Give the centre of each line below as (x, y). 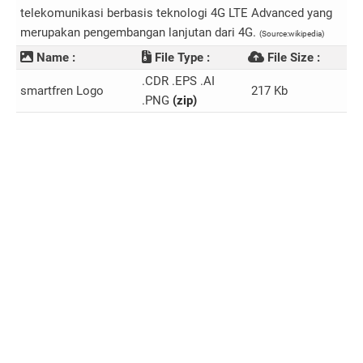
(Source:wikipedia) (292, 34)
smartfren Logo (62, 91)
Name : (54, 58)
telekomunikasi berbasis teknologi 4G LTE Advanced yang (176, 13)
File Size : (292, 58)
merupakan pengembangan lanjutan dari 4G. (140, 32)
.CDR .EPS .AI (178, 81)
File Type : (181, 58)
